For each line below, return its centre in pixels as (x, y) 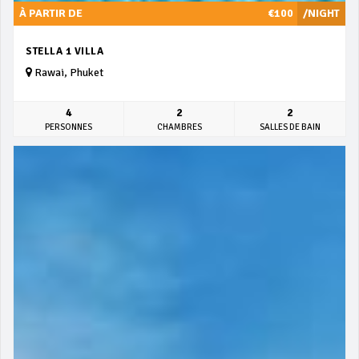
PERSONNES (69, 127)
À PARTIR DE (51, 14)
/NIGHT (321, 14)
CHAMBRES (179, 127)
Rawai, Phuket (68, 73)
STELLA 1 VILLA (65, 52)
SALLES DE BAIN (290, 127)
